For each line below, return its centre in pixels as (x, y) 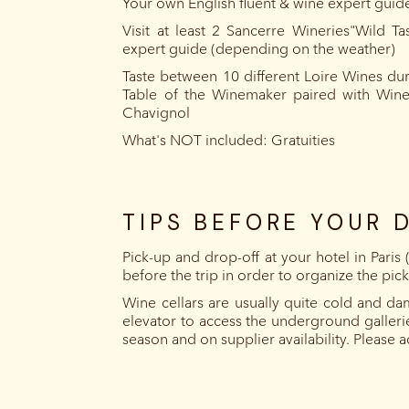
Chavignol (157, 113)
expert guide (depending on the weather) (259, 49)
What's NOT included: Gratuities (229, 141)
